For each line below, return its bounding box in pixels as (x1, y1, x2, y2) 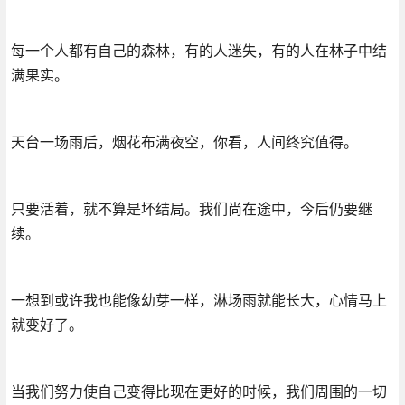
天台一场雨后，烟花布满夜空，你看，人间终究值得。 (10, 132, 358, 151)
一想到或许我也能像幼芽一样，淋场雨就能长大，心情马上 (10, 290, 387, 309)
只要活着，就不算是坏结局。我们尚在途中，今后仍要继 (10, 199, 372, 218)
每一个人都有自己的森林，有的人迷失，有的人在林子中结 (10, 41, 387, 60)
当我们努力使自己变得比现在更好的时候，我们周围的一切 (10, 381, 387, 400)
